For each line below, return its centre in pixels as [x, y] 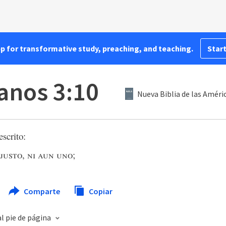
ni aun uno [50, 155]
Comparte [42, 191]
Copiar [100, 191]
